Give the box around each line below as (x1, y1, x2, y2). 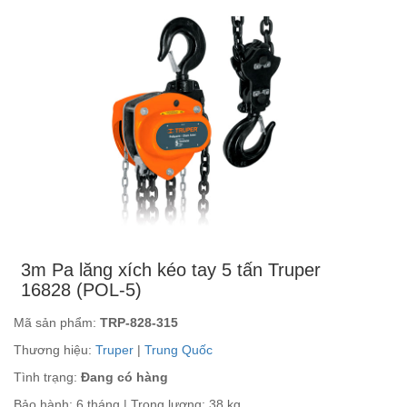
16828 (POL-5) (21, 280, 143, 301)
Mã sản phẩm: (14, 315, 100, 331)
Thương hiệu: (14, 342, 95, 358)
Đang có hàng (77, 370, 168, 385)
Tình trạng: (14, 370, 77, 385)
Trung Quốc (144, 342, 213, 358)
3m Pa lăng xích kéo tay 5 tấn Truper (21, 260, 322, 281)
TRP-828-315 (100, 315, 178, 331)
